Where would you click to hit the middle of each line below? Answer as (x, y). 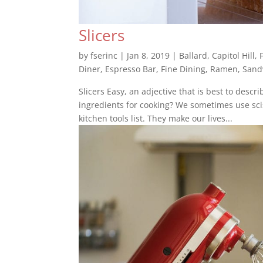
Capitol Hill (234, 55)
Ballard (193, 55)
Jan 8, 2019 (149, 55)
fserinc (104, 55)
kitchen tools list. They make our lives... (156, 118)
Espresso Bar (131, 69)
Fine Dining (183, 69)
